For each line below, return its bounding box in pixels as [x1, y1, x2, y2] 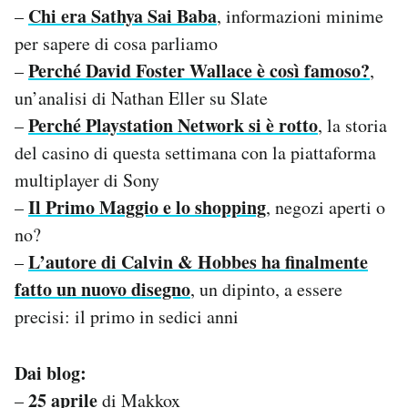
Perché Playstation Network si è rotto [28, 111, 318, 138]
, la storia [318, 112, 387, 138]
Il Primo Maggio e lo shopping [28, 193, 266, 220]
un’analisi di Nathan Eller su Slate [15, 85, 268, 110]
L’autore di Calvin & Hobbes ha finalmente [28, 248, 368, 275]
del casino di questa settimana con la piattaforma [15, 139, 376, 165]
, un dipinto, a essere [190, 276, 342, 301]
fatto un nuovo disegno [15, 275, 190, 302]
